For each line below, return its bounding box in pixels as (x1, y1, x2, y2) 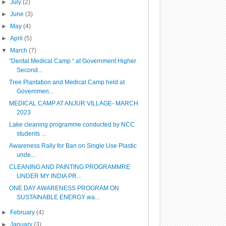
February (10, 209, 36, 216)
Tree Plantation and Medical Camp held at (9, 79, 125, 86)
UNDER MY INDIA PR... (16, 173, 81, 180)
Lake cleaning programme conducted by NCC (9, 121, 135, 128)
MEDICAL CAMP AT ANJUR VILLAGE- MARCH (9, 100, 138, 107)
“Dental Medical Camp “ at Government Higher (9, 58, 136, 65)
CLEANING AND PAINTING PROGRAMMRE (9, 163, 130, 171)
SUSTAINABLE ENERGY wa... (16, 194, 99, 201)
